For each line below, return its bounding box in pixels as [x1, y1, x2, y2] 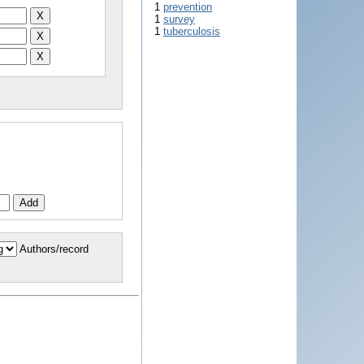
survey [163, 13, 195, 25]
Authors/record [19, 242, 89, 255]
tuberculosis [163, 25, 220, 37]
